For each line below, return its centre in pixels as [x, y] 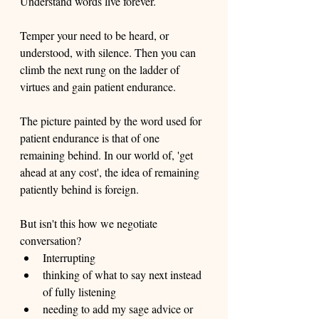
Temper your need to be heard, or [96, 35]
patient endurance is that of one [91, 138]
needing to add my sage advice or [119, 309]
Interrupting [69, 257]
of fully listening [81, 292]
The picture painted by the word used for [112, 121]
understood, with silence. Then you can [109, 52]
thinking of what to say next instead [124, 274]
